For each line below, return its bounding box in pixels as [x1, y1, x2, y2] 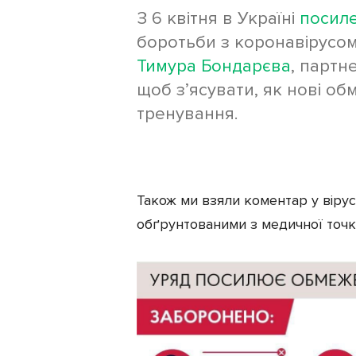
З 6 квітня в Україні [137, 7, 300, 29]
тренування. [137, 103, 238, 125]
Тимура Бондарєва [137, 55, 291, 77]
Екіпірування [12, 29, 79, 43]
